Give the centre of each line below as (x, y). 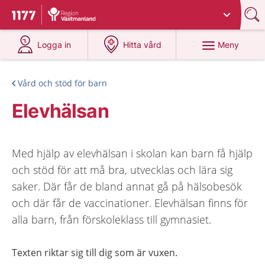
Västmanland (147, 10)
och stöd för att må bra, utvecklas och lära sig (122, 170)
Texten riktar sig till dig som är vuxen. (95, 253)
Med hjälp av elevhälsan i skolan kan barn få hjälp (132, 153)
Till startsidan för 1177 (62, 17)
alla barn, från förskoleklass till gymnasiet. (112, 219)
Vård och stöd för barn (62, 83)
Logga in (54, 45)
